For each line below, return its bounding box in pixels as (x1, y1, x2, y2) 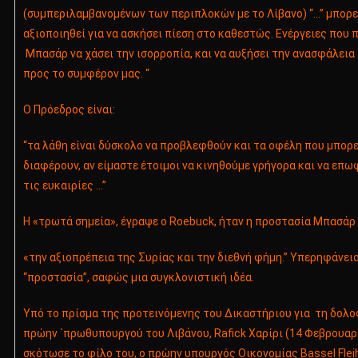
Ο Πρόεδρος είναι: (22, 103, 115, 117)
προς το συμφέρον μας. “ (22, 67, 149, 81)
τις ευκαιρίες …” (22, 179, 106, 193)
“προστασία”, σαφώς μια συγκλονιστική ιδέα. (22, 271, 254, 284)
